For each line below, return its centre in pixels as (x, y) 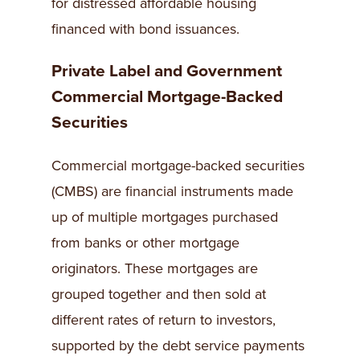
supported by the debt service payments (178, 346)
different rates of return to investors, (164, 320)
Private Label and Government (167, 72)
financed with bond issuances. (145, 29)
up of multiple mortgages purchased (165, 217)
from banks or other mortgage (145, 243)
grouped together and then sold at (159, 295)
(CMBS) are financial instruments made (172, 192)
